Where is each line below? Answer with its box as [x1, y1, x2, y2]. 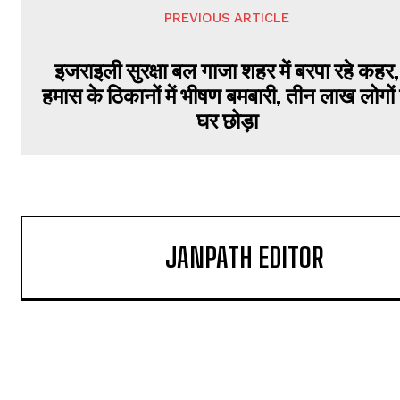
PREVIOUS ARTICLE [164, 10, 290, 26]
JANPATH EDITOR [165, 241, 324, 273]
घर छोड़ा [196, 107, 258, 133]
